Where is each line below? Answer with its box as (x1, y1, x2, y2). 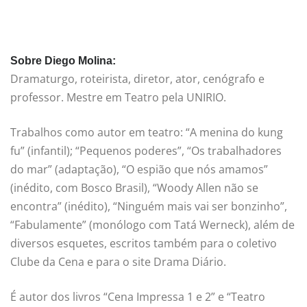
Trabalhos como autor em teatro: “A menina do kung (10, 125, 283, 140)
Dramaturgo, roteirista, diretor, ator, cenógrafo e (10, 71, 265, 87)
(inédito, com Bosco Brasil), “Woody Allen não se (10, 180, 258, 196)
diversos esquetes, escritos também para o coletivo (10, 236, 277, 251)
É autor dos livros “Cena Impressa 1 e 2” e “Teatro (10, 289, 265, 305)
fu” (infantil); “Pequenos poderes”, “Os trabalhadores (10, 143, 282, 159)
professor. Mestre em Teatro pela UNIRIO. (10, 90, 226, 106)
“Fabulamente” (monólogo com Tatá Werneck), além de (10, 217, 295, 233)
